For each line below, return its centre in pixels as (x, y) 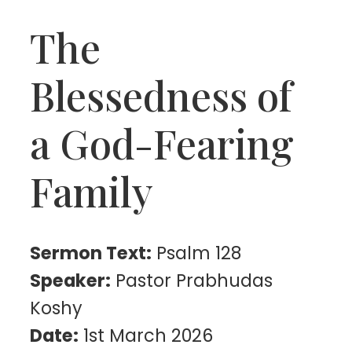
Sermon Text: (91, 253)
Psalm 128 (197, 253)
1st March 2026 (146, 336)
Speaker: (71, 281)
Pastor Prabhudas (192, 281)
